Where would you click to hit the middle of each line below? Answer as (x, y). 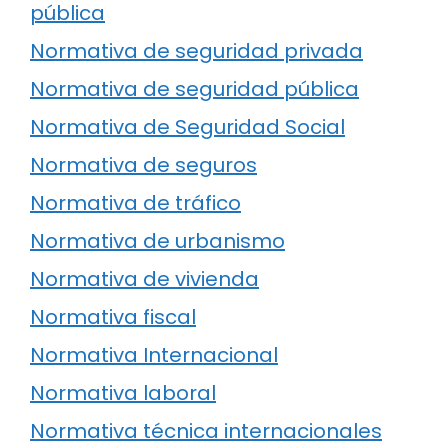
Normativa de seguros (143, 165)
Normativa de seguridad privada (196, 51)
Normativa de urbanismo (157, 241)
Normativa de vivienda (144, 279)
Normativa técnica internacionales (206, 431)
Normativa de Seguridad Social (187, 127)
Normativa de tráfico (135, 203)
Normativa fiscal (113, 317)
